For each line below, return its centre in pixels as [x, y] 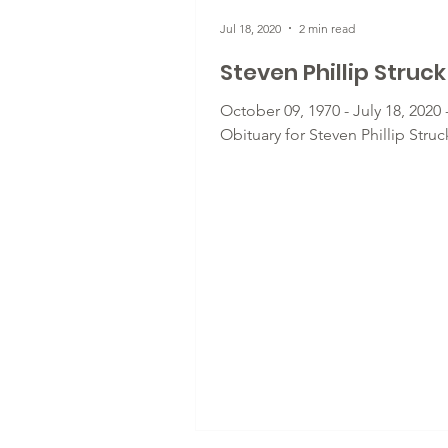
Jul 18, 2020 [250, 28]
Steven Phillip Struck [333, 72]
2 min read [327, 28]
